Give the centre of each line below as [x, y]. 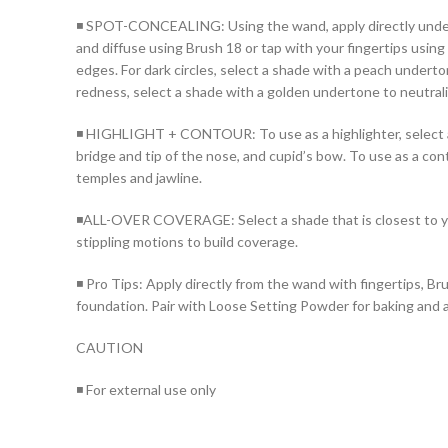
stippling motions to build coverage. [187, 241]
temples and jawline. [139, 177]
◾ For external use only [146, 389]
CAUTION [109, 347]
